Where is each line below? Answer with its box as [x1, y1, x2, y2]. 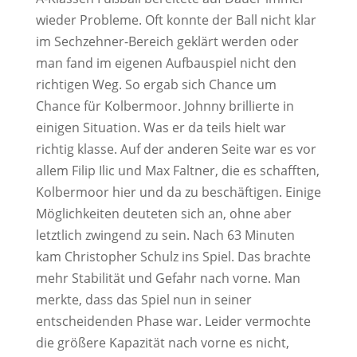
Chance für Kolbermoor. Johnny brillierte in [35, 97, 294, 115]
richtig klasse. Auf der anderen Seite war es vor [35, 140, 316, 158]
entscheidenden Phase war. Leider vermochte [35, 312, 311, 330]
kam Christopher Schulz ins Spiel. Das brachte [35, 248, 311, 265]
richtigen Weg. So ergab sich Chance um [35, 76, 277, 93]
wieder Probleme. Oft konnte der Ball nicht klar [35, 11, 316, 29]
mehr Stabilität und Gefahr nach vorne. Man [35, 269, 300, 287]
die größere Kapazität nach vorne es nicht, [35, 334, 289, 351]
